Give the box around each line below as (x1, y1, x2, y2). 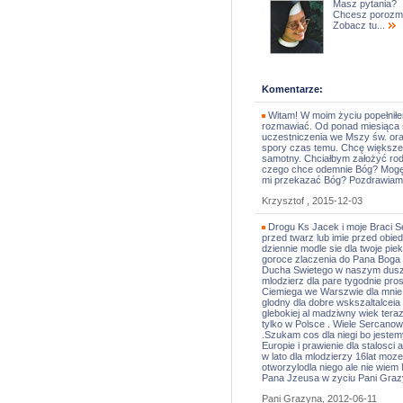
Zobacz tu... (333, 20, 388, 31)
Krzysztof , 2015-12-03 (262, 195, 363, 206)
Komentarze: (262, 84, 323, 94)
